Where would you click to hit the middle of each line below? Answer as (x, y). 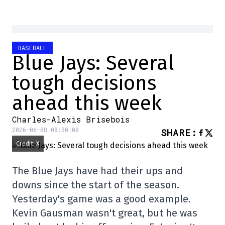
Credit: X (28, 144)
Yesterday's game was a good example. (101, 199)
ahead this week (87, 104)
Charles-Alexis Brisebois (71, 120)
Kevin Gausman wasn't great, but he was (105, 213)
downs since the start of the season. (96, 185)
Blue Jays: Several (93, 64)
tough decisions (84, 84)
